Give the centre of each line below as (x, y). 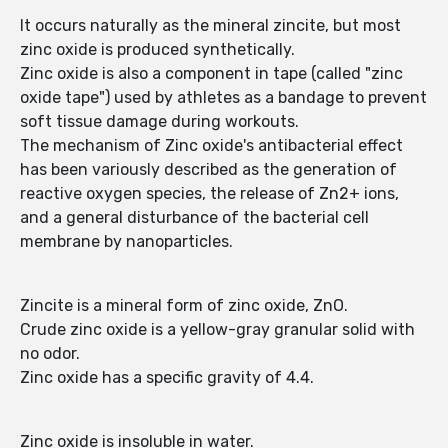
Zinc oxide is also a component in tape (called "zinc (211, 74)
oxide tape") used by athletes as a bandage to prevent (223, 98)
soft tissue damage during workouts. (159, 122)
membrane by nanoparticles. (126, 242)
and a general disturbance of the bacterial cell (194, 218)
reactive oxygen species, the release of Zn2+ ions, (209, 194)
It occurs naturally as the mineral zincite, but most (210, 26)
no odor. (50, 354)
